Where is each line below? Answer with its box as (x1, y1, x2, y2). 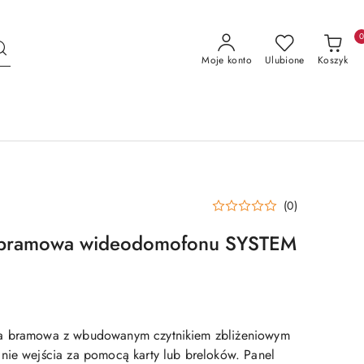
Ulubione (264, 53, 305, 68)
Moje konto (201, 53, 252, 68)
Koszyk (317, 53, 348, 68)
